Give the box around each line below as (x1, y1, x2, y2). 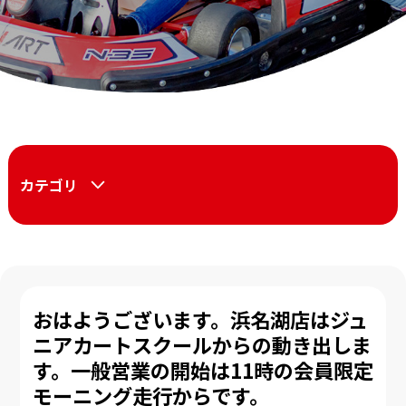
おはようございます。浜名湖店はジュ (32, 304, 368, 334)
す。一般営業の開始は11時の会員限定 (32, 355, 373, 385)
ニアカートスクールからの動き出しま (32, 330, 372, 360)
